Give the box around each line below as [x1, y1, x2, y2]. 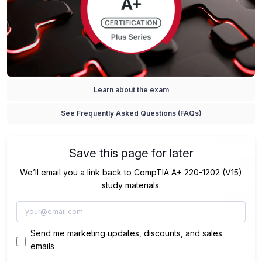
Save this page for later [68, 146, 194, 160]
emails [30, 241, 54, 251]
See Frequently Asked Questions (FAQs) [60, 109, 202, 118]
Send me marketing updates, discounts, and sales [30, 228, 222, 239]
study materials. [101, 180, 161, 190]
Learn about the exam [93, 85, 169, 94]
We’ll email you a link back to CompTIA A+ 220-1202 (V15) [20, 167, 242, 177]
